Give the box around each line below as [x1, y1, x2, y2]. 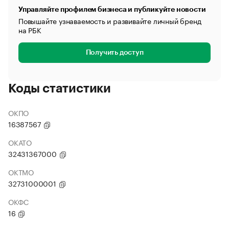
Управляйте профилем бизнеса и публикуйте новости [18, 6, 206, 13]
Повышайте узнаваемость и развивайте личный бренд [18, 15, 201, 26]
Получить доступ [85, 49, 144, 56]
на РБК [18, 24, 41, 35]
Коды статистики [8, 82, 111, 95]
